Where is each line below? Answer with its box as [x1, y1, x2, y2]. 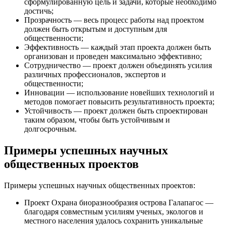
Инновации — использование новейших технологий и [24, 88, 214, 97]
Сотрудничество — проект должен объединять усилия [24, 61, 212, 70]
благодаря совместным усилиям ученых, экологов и [24, 207, 203, 216]
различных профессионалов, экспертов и [24, 70, 166, 79]
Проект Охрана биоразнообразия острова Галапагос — [24, 198, 213, 207]
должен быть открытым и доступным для [24, 25, 167, 34]
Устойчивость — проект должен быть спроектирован [24, 106, 208, 116]
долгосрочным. [24, 125, 77, 134]
